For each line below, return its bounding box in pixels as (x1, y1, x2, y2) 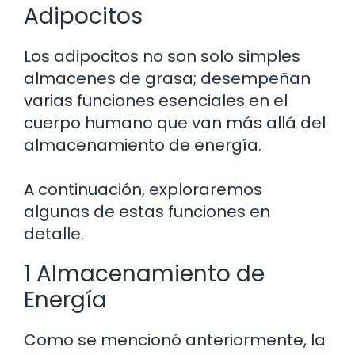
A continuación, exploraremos (24, 178, 262, 201)
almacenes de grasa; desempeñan (24, 67, 311, 90)
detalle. (24, 223, 84, 246)
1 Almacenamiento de (24, 258, 265, 290)
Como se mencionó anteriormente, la (24, 329, 326, 352)
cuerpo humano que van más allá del (24, 112, 326, 135)
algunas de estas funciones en (24, 200, 270, 223)
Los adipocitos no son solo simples (24, 45, 300, 68)
